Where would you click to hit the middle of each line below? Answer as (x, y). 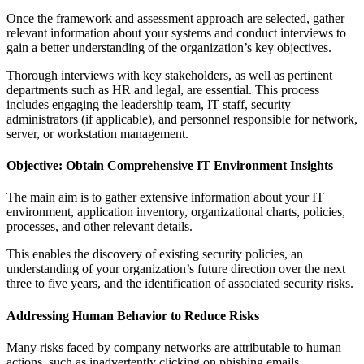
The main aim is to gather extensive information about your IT (165, 197)
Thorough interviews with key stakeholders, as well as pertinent (169, 75)
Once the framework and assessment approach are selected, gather (175, 18)
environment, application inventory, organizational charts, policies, (176, 212)
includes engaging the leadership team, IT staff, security (149, 104)
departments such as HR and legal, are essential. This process (163, 89)
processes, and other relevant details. (100, 227)
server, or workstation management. (97, 133)
